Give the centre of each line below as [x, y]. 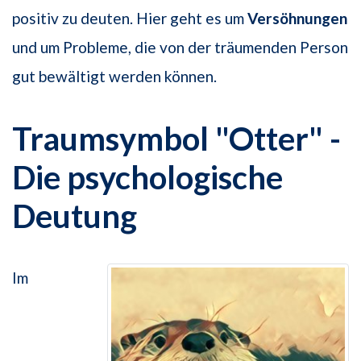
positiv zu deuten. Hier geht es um [130, 19]
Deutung [75, 216]
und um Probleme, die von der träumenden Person [180, 48]
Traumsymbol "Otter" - [176, 139]
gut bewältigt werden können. [114, 77]
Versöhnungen [297, 19]
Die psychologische [147, 178]
